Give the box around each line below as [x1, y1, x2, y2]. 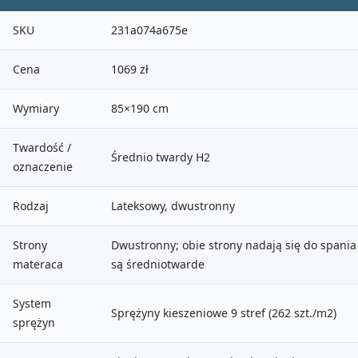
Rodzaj [13, 198, 49, 213]
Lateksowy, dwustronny [111, 198, 235, 213]
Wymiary [13, 101, 59, 116]
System [13, 296, 51, 311]
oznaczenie [13, 159, 73, 174]
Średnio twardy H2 [111, 149, 210, 165]
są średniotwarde [111, 257, 205, 272]
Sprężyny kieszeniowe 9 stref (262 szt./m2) [111, 305, 336, 320]
